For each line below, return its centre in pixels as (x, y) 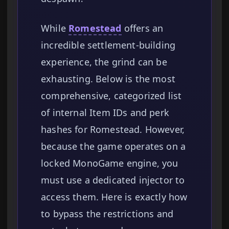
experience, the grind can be (104, 62)
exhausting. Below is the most (108, 79)
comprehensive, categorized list (111, 96)
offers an (142, 28)
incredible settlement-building (108, 45)
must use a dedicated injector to (113, 180)
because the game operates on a (113, 146)
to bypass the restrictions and (107, 214)
